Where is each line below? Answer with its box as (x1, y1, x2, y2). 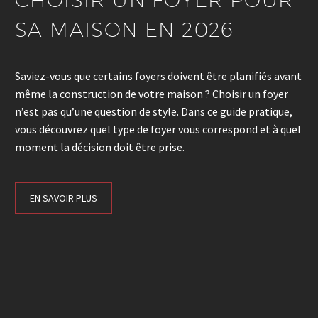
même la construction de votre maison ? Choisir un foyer (15, 86, 288, 101)
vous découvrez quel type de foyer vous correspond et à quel (15, 121, 301, 136)
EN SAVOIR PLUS (30, 192, 97, 205)
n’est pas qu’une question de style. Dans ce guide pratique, (15, 104, 292, 119)
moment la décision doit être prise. (15, 139, 185, 154)
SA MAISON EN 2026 (15, 18, 234, 42)
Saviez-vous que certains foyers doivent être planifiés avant (15, 68, 302, 83)
